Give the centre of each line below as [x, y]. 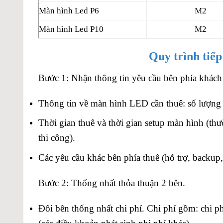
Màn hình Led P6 [69, 10]
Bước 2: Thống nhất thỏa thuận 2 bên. [112, 183]
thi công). [57, 138]
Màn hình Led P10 [71, 29]
